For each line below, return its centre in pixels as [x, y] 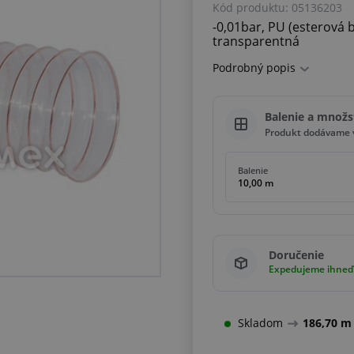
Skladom [262, 323]
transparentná [256, 41]
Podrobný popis [254, 68]
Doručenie [296, 255]
